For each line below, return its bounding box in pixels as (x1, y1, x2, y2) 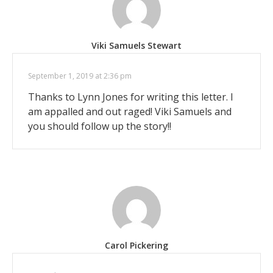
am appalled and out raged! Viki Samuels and (28, 104, 232, 118)
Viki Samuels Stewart (91, 39, 182, 51)
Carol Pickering (105, 239, 168, 251)
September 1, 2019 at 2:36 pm (28, 70, 132, 81)
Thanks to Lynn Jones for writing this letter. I (28, 90, 233, 104)
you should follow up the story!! (28, 119, 171, 133)
